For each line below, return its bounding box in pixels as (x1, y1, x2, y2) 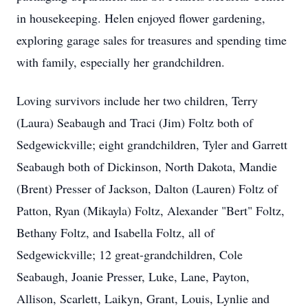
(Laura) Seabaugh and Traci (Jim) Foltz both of (16, 114, 253, 131)
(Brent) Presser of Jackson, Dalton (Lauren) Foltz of (16, 180, 278, 197)
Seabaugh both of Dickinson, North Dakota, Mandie (16, 158, 277, 175)
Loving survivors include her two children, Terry (16, 92, 258, 109)
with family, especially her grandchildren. (16, 54, 225, 70)
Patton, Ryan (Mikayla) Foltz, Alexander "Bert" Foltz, (16, 202, 285, 219)
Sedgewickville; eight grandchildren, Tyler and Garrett (16, 136, 287, 153)
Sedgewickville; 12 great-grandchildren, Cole (16, 246, 243, 263)
